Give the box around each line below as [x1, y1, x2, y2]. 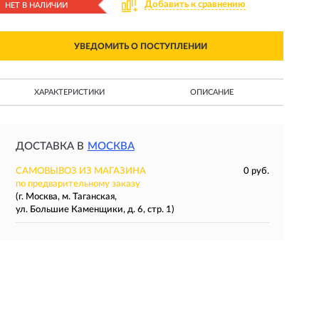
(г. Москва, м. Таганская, [15, 192, 117, 202]
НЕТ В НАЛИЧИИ [4, 1, 68, 9]
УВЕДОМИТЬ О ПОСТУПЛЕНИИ [73, 42, 207, 51]
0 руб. [243, 167, 269, 176]
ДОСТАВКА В [15, 141, 84, 152]
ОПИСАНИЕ [190, 88, 234, 96]
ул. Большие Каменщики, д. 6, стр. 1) [15, 205, 174, 214]
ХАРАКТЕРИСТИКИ [33, 88, 105, 96]
